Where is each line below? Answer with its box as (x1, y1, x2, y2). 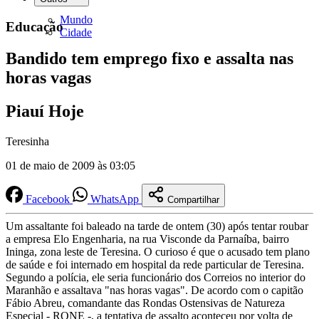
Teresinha (6, 135, 49, 148)
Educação (6, 19, 63, 35)
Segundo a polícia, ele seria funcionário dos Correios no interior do (6, 271, 305, 284)
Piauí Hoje (6, 102, 84, 121)
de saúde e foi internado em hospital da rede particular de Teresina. (6, 258, 304, 271)
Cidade (60, 26, 92, 38)
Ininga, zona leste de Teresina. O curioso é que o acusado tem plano (6, 246, 310, 258)
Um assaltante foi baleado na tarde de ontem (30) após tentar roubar (6, 220, 308, 233)
